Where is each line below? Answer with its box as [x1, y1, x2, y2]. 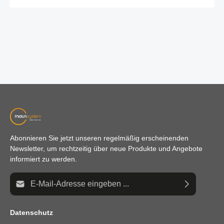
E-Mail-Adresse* [9, 172, 60, 181]
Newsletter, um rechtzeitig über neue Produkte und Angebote [10, 144, 202, 152]
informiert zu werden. [10, 154, 77, 163]
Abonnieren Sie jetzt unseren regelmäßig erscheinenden [10, 133, 188, 142]
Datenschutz [10, 208, 53, 216]
